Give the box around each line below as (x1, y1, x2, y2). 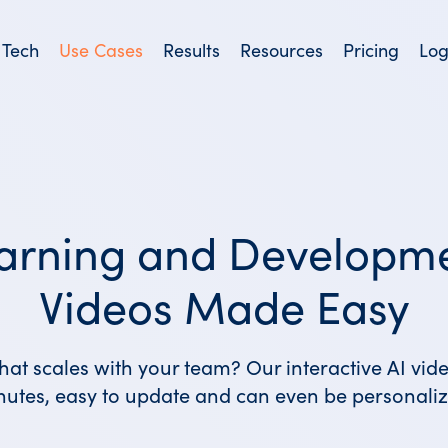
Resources (240, 37, 324, 62)
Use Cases (59, 37, 144, 62)
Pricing (343, 37, 400, 62)
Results (163, 37, 221, 62)
